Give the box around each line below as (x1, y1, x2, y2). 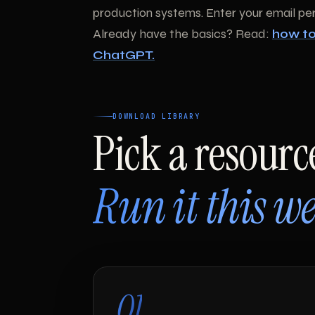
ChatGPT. (93, 47, 155, 63)
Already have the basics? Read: (93, 26, 272, 42)
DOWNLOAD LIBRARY (112, 111, 200, 121)
